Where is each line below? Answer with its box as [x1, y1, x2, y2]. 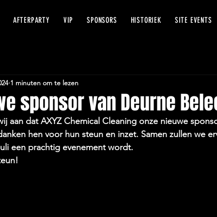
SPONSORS [87, 15, 117, 25]
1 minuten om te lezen [10, 78, 78, 87]
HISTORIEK [130, 15, 161, 25]
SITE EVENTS [174, 15, 212, 25]
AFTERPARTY [13, 15, 50, 25]
